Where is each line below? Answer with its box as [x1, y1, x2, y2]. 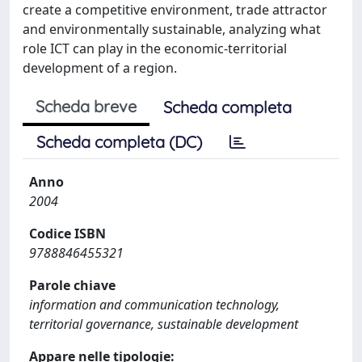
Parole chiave [29, 276, 116, 294]
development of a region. [23, 58, 177, 77]
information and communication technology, [29, 295, 280, 314]
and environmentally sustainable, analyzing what [23, 19, 321, 38]
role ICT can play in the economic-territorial [23, 39, 287, 57]
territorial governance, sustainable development [29, 314, 298, 333]
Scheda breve [36, 95, 137, 116]
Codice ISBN [29, 224, 106, 242]
